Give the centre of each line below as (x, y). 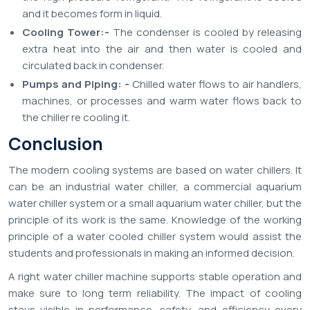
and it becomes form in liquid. (92, 14)
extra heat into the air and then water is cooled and (162, 49)
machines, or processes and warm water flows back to (162, 101)
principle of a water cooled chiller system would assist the (155, 237)
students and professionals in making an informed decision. (152, 253)
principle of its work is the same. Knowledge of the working (155, 220)
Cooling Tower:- (67, 33)
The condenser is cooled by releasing (207, 33)
